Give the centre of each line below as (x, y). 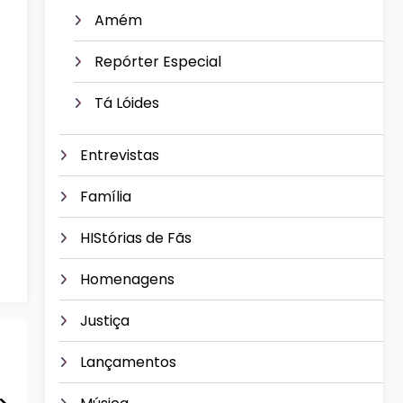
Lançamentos (128, 362)
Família (106, 196)
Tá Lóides (127, 103)
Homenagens (127, 279)
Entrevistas (120, 155)
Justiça (105, 320)
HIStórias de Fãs (136, 237)
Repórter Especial (158, 62)
